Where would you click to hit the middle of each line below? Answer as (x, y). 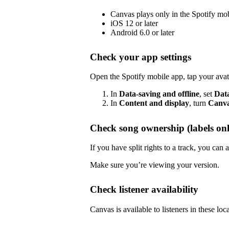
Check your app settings (141, 57)
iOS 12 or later (134, 23)
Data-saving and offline (159, 94)
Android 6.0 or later (142, 32)
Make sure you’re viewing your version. (155, 165)
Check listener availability (144, 190)
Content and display (154, 103)
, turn (199, 103)
